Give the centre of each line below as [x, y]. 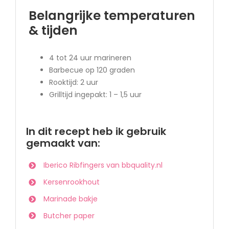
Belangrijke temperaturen [112, 15]
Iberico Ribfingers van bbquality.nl [103, 165]
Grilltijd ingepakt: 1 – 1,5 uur [95, 94]
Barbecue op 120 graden [92, 70]
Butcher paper [69, 215]
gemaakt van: [63, 143]
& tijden [53, 30]
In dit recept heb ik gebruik [96, 132]
